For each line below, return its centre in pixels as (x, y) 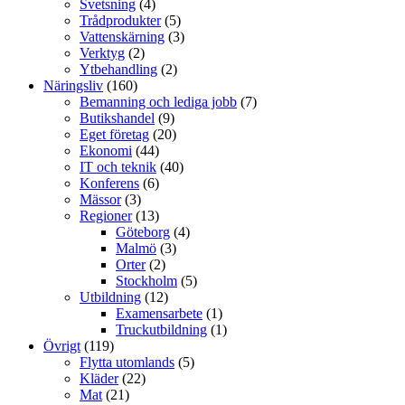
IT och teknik (118, 167)
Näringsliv (73, 85)
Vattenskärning (122, 37)
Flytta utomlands (127, 362)
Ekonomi (106, 151)
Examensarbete (159, 313)
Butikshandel (117, 118)
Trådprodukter (120, 20)
